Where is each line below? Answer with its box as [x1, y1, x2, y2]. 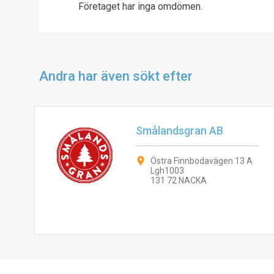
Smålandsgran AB [135, 124, 223, 137]
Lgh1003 [150, 166, 184, 176]
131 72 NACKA [150, 176, 207, 185]
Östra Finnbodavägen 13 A [150, 156, 253, 166]
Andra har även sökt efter [39, 68, 193, 84]
